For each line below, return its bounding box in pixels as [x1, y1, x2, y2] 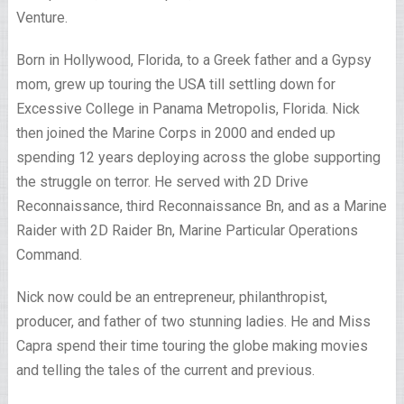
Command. [15, 246, 82, 264]
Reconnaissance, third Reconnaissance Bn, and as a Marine [15, 197, 387, 216]
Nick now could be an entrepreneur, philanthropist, [15, 289, 327, 307]
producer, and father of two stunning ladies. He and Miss [15, 313, 371, 331]
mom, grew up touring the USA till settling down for [15, 76, 335, 94]
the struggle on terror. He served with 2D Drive [15, 173, 308, 191]
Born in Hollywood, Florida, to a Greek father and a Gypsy [15, 51, 372, 69]
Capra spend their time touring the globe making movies [15, 337, 368, 355]
